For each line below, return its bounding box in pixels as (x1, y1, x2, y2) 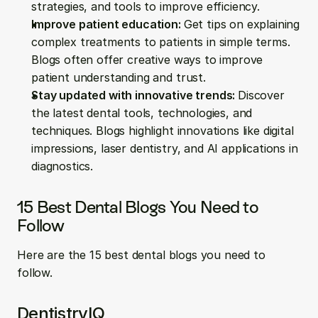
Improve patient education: (31, 17, 184, 31)
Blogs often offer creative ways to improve (31, 53, 263, 67)
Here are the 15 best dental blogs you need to (17, 248, 265, 262)
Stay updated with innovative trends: (31, 88, 238, 102)
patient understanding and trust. (31, 70, 206, 84)
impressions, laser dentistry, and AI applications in (31, 141, 298, 155)
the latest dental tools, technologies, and (31, 106, 253, 120)
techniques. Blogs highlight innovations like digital (31, 124, 294, 138)
